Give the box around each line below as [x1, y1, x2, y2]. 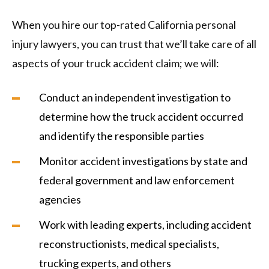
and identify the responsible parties [39, 129, 204, 143]
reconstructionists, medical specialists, [39, 237, 219, 251]
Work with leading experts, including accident [39, 218, 252, 232]
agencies [39, 193, 81, 207]
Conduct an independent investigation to [39, 91, 231, 104]
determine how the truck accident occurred [39, 110, 243, 124]
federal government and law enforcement [39, 174, 235, 187]
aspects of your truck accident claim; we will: [12, 56, 219, 70]
